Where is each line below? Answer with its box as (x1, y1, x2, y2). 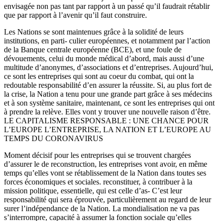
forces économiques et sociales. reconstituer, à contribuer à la (4, 177, 192, 186)
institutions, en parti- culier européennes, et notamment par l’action (4, 36, 210, 45)
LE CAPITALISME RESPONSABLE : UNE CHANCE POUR (4, 116, 209, 125)
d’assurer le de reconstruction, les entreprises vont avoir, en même (4, 159, 207, 168)
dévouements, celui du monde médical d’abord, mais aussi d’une (4, 54, 204, 63)
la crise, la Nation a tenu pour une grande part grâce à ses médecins (4, 89, 212, 98)
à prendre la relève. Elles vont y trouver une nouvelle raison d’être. (4, 107, 211, 116)
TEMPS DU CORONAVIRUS (4, 134, 103, 143)
